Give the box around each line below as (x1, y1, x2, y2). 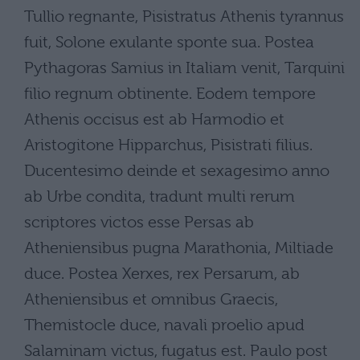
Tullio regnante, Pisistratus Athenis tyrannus (24, 7, 344, 26)
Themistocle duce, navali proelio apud (24, 316, 305, 334)
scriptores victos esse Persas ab (24, 213, 254, 231)
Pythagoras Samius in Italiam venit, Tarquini (24, 59, 345, 77)
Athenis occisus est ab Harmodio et (24, 110, 284, 129)
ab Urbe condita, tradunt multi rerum (24, 187, 295, 206)
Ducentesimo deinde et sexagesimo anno (24, 162, 329, 180)
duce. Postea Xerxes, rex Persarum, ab (24, 264, 300, 283)
